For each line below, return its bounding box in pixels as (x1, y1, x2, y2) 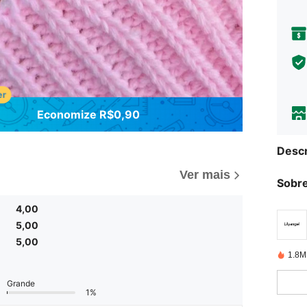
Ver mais (180, 168, 230, 182)
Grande (7, 278, 35, 289)
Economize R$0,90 (37, 107, 140, 121)
